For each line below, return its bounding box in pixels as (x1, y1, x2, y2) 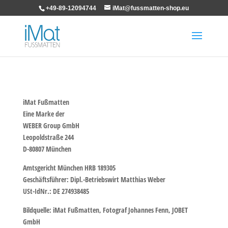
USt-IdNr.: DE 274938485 (22, 186, 89, 196)
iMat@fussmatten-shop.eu (112, 5, 189, 12)
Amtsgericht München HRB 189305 (22, 163, 116, 173)
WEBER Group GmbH (22, 121, 79, 130)
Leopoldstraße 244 (22, 132, 74, 142)
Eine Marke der (22, 109, 65, 119)
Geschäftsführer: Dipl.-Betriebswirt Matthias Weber (22, 175, 165, 184)
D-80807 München (22, 144, 71, 154)
